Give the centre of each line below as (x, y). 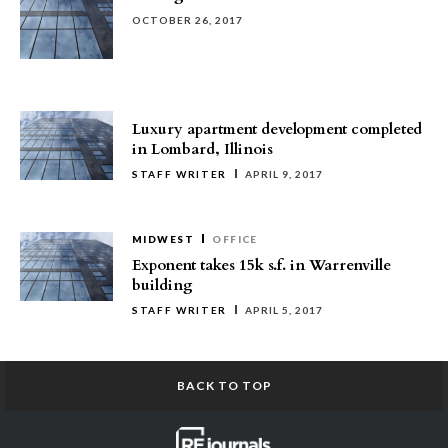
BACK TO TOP (224, 385)
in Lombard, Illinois (202, 149)
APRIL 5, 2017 (284, 310)
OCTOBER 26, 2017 (187, 20)
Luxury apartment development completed (277, 129)
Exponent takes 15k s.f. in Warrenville (261, 265)
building (162, 285)
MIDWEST (163, 239)
